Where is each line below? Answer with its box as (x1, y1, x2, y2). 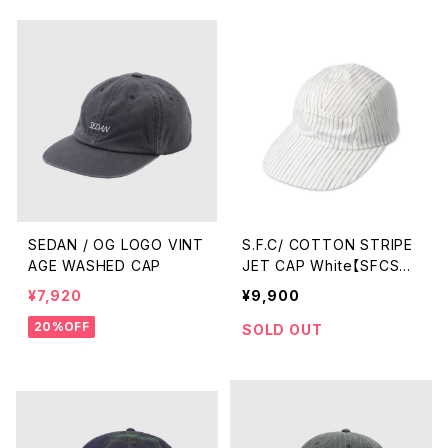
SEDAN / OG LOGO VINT (28, 236, 203, 253)
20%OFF (34, 319, 90, 334)
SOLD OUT (242, 321, 323, 338)
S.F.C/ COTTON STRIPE (242, 236, 289, 253)
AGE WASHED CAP (28, 257, 162, 274)
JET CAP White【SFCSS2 (242, 257, 418, 274)
